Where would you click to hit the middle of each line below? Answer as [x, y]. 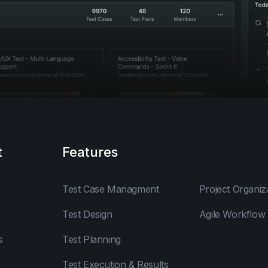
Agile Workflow [232, 214]
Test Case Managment [111, 189]
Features [90, 152]
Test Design [87, 214]
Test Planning [92, 239]
